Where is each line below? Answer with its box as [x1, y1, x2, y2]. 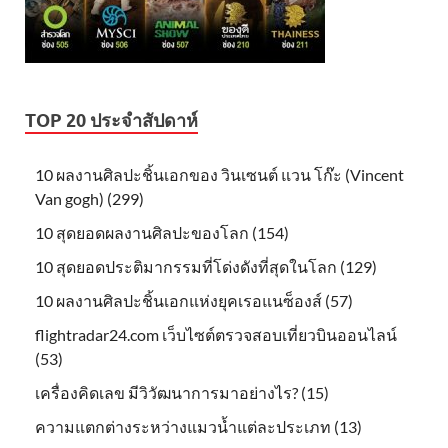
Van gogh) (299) [35, 188, 144, 208]
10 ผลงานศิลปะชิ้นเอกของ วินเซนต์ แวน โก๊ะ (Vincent [35, 164, 404, 184]
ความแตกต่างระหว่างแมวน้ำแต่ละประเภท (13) [35, 416, 362, 436]
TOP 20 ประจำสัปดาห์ [25, 109, 198, 131]
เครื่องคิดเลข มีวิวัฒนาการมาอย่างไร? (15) [35, 382, 329, 402]
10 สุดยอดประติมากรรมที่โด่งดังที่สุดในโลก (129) [35, 256, 377, 276]
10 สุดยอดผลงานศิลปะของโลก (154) [35, 222, 289, 242]
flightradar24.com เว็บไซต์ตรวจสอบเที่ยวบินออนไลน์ [35, 324, 397, 344]
